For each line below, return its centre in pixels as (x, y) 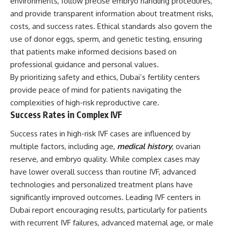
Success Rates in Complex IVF (66, 114)
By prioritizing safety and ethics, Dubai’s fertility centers (105, 77)
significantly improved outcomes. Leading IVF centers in (105, 197)
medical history (145, 147)
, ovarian (186, 147)
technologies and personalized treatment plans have (102, 185)
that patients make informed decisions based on (93, 51)
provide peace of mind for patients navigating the (96, 90)
